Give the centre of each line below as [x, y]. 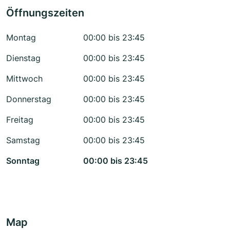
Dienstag [23, 58]
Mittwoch [24, 79]
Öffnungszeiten [45, 13]
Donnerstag [29, 99]
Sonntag [23, 161]
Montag [21, 38]
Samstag [23, 140]
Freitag [20, 120]
